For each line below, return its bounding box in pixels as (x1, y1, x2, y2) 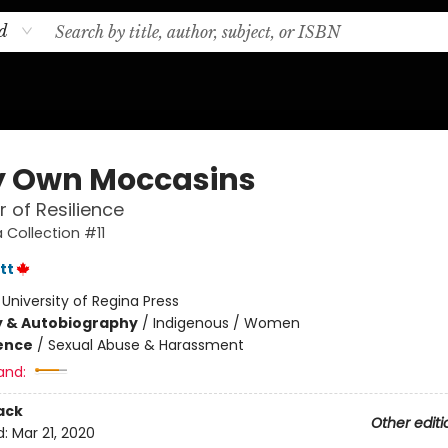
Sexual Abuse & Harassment (47, 335, 244, 355)
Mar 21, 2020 (11, 423, 95, 444)
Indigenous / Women (152, 313, 300, 333)
